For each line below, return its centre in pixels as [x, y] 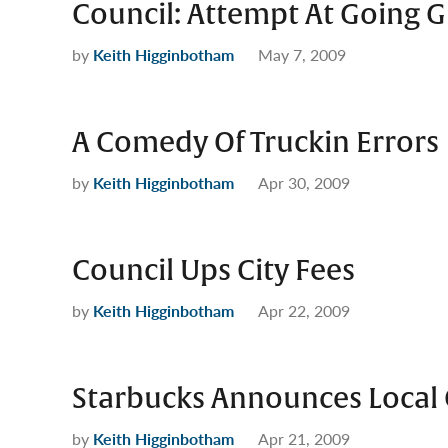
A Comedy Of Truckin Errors [255, 143]
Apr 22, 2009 [304, 310]
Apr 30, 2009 [304, 182]
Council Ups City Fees [213, 271]
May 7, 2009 [302, 54]
